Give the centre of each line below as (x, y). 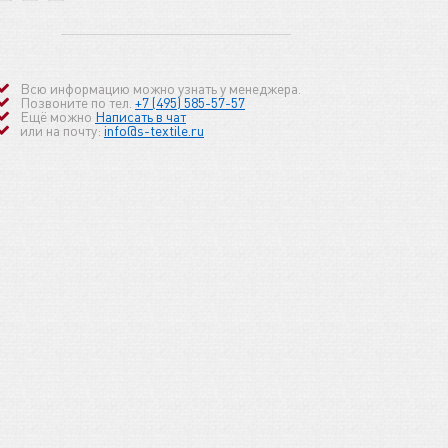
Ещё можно (57, 116)
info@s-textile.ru (154, 130)
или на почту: (62, 130)
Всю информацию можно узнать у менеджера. (160, 88)
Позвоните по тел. (77, 102)
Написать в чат (140, 116)
